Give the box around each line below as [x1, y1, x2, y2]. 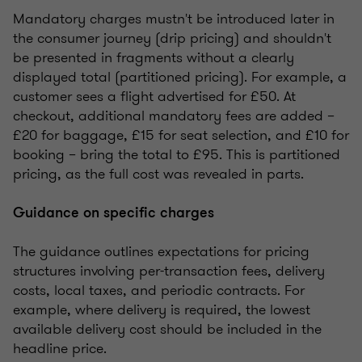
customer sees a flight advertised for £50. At [13, 85, 296, 107]
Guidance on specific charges [13, 202, 214, 222]
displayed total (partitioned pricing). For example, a [13, 65, 347, 87]
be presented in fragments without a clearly [13, 46, 294, 68]
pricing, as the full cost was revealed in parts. [13, 162, 304, 184]
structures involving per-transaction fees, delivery [13, 259, 325, 281]
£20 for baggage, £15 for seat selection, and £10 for [13, 124, 349, 145]
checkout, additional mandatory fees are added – [13, 104, 335, 126]
